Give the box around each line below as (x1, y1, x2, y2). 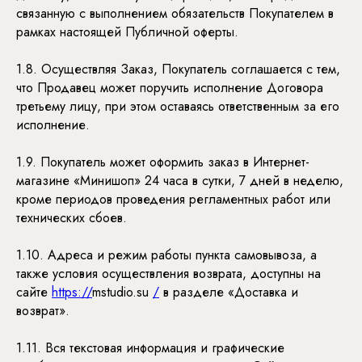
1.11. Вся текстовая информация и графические (16, 339, 284, 357)
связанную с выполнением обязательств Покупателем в (16, 4, 334, 23)
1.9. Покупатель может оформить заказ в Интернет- (16, 153, 309, 171)
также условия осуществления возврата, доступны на (16, 264, 321, 283)
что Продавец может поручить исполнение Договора (16, 78, 323, 97)
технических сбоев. (16, 208, 127, 227)
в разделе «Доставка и (159, 283, 298, 301)
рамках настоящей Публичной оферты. (16, 23, 238, 41)
